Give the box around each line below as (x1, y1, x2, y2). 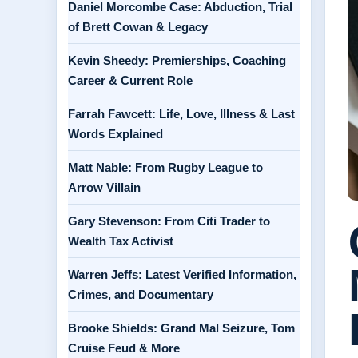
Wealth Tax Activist (68, 234, 173, 248)
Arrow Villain (68, 181, 141, 194)
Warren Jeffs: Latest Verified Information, (68, 268, 296, 281)
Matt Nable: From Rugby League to (68, 161, 263, 174)
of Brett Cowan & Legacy (68, 20, 208, 34)
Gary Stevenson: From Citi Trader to (68, 214, 270, 228)
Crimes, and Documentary (68, 288, 213, 301)
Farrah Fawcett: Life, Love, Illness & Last (68, 107, 295, 121)
